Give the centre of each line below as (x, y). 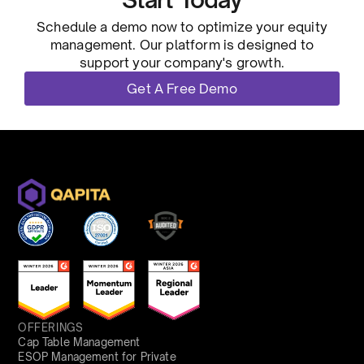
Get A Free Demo (182, 89)
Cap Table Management (79, 342)
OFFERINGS (51, 327)
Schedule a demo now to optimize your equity (182, 27)
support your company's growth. (182, 63)
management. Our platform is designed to (182, 45)
